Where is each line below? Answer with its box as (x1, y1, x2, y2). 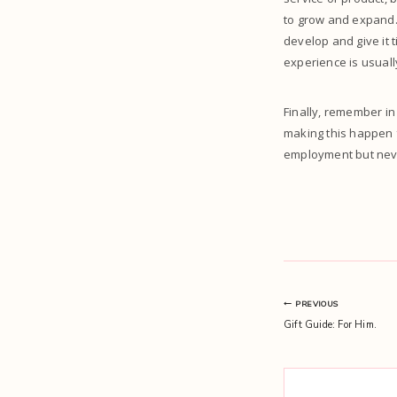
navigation (283, 330, 394, 364)
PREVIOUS (295, 298, 339, 309)
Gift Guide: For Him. (284, 317, 377, 331)
